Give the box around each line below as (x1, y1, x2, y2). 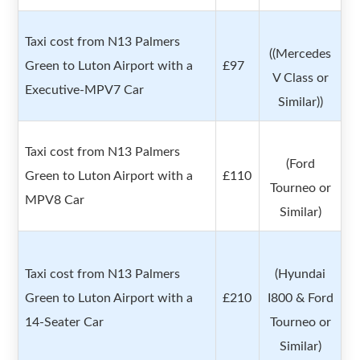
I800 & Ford (267, 292, 333, 305)
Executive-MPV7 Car (25, 84, 145, 97)
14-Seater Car (25, 316, 104, 329)
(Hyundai (275, 268, 326, 281)
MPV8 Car (25, 194, 85, 207)
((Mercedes (269, 47, 332, 61)
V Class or (272, 72, 329, 85)
